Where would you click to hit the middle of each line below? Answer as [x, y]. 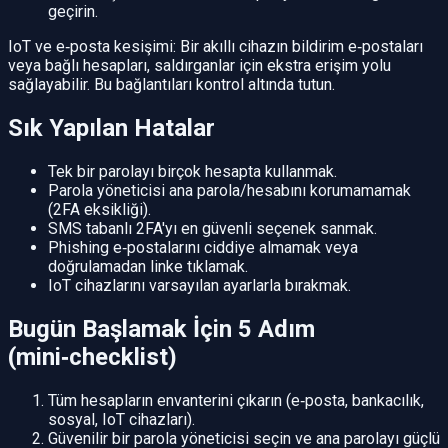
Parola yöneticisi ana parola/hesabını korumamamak [229, 190]
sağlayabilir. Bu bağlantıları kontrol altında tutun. [171, 85]
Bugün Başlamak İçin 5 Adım [161, 328]
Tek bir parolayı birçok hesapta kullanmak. [192, 171]
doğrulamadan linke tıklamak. [148, 266]
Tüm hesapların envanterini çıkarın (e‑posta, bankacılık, [236, 400]
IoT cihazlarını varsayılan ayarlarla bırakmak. [199, 285]
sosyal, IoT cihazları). [121, 419]
